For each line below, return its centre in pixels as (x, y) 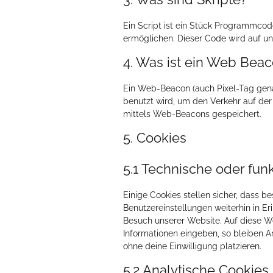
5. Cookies (155, 138)
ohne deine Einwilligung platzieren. (192, 246)
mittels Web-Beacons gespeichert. (192, 114)
